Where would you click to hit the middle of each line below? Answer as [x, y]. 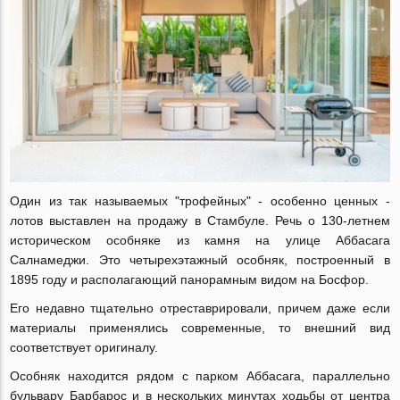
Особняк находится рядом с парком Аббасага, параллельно [200, 376]
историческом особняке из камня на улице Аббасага [200, 241]
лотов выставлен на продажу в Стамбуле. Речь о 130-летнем [200, 221]
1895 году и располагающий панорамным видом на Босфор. [190, 280]
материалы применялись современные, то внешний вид [200, 328]
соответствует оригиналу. [86, 348]
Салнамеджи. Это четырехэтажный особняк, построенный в [200, 260]
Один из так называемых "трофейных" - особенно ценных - [200, 201]
